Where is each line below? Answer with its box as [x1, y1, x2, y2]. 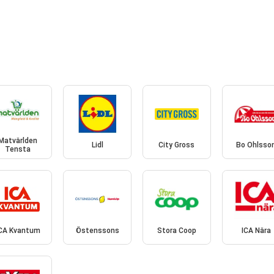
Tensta [5, 145, 31, 154]
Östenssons [75, 226, 119, 235]
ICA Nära [241, 226, 271, 235]
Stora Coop [157, 226, 196, 235]
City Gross [158, 141, 195, 150]
